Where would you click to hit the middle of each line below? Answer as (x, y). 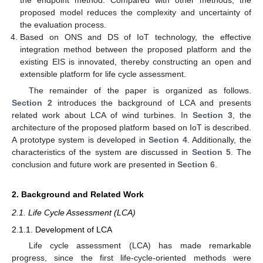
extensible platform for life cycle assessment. (103, 74)
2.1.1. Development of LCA (62, 229)
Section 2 (32, 103)
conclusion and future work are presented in (95, 165)
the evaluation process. (63, 25)
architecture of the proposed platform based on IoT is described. (131, 128)
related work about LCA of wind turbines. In (102, 115)
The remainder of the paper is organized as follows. (140, 91)
